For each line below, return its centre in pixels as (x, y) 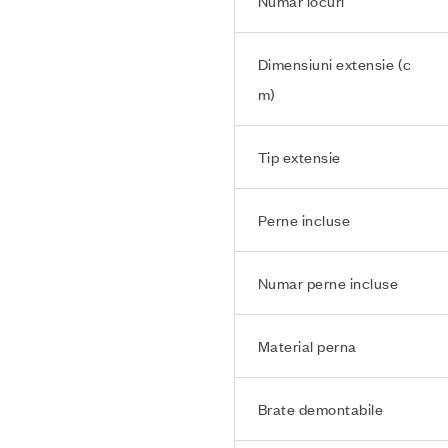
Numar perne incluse (328, 282)
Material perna (307, 345)
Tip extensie (299, 156)
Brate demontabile (320, 408)
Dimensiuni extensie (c (334, 63)
